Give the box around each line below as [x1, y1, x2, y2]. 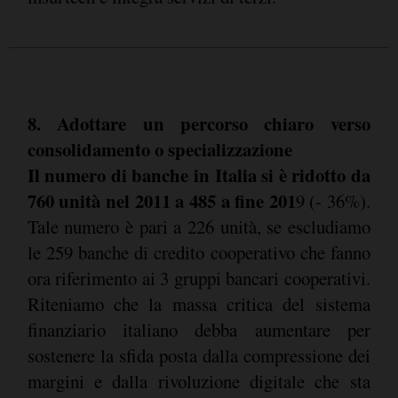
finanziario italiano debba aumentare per [27, 317, 370, 343]
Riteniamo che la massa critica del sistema [27, 291, 370, 317]
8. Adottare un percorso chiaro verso [27, 110, 370, 138]
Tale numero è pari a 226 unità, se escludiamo [27, 214, 370, 240]
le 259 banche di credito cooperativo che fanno [27, 240, 370, 266]
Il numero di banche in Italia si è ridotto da [27, 162, 370, 189]
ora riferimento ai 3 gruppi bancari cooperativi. [27, 266, 370, 291]
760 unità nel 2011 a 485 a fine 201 [27, 187, 296, 215]
